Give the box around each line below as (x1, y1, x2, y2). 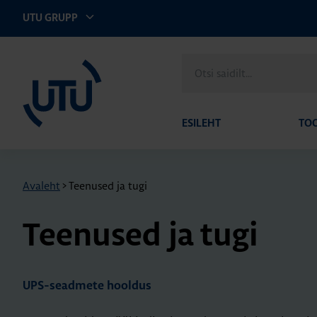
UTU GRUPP (23, 13, 80, 23)
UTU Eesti (22, 51, 45, 65)
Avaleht (23, 179, 60, 192)
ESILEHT (182, 118, 221, 129)
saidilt (181, 71, 210, 85)
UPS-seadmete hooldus (23, 280, 151, 292)
